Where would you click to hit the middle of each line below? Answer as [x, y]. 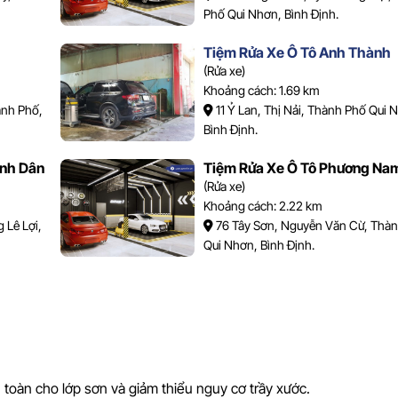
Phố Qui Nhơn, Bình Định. [271, 13]
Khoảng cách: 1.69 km [261, 90]
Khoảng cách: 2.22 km [263, 205]
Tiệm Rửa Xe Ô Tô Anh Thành [297, 52]
